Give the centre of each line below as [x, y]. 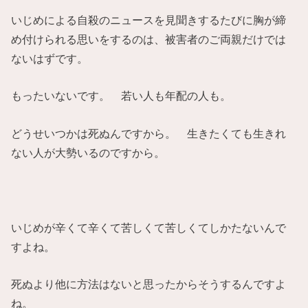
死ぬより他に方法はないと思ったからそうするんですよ [149, 284]
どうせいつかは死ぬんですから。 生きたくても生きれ [149, 133]
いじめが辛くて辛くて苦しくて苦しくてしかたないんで [149, 227]
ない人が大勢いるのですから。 [88, 152]
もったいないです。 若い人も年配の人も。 [121, 96]
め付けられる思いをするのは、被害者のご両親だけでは [149, 40]
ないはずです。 [50, 59]
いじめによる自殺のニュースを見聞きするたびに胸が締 [149, 20]
